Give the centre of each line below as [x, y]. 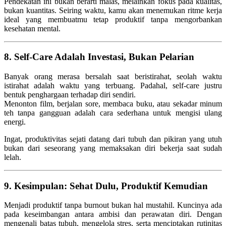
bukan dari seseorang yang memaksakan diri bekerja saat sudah [113, 148]
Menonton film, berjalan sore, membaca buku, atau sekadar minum [113, 104]
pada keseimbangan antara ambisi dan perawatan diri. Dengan [113, 214]
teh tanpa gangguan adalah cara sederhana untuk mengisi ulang [113, 113]
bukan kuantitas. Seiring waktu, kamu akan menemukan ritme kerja [113, 10]
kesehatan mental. [32, 28]
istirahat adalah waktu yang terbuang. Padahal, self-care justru [113, 86]
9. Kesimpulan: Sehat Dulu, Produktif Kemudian [106, 186]
